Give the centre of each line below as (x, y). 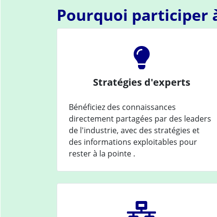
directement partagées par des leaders (140, 118)
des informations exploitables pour (133, 142)
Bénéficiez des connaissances (122, 107)
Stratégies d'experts (141, 82)
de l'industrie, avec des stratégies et (134, 130)
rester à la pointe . (102, 153)
